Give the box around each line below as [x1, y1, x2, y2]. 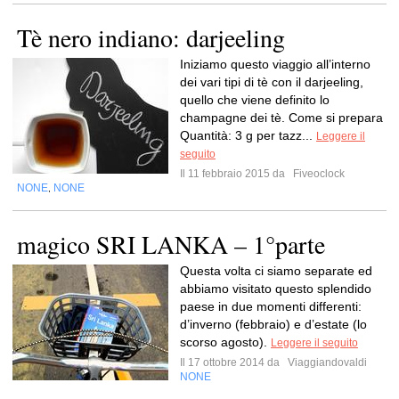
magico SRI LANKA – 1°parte [17, 227, 325, 261]
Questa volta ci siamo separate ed [180, 264, 372, 278]
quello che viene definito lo [180, 93, 330, 107]
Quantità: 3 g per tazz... [180, 128, 316, 142]
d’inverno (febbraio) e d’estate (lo [180, 317, 367, 331]
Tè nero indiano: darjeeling [17, 20, 285, 54]
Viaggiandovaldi [285, 356, 367, 369]
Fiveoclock [290, 167, 345, 180]
